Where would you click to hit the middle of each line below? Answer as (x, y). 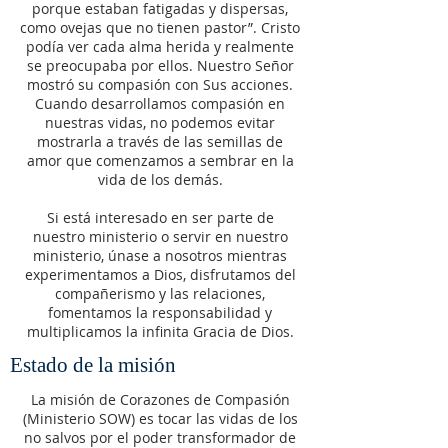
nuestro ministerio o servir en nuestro (160, 236)
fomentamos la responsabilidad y (160, 312)
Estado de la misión (93, 365)
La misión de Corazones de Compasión (160, 399)
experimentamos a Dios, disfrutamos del (160, 274)
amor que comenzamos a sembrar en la (160, 160)
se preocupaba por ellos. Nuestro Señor (160, 65)
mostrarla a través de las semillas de (160, 141)
